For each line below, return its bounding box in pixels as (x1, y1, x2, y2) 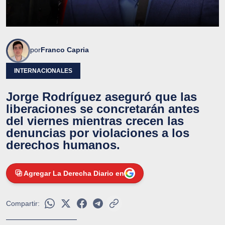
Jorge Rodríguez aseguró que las (6, 89, 197, 103)
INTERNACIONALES (14, 67, 72, 74)
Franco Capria (41, 45, 89, 54)
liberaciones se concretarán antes (6, 101, 199, 116)
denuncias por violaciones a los (6, 126, 189, 140)
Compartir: (6, 199, 40, 207)
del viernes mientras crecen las (6, 114, 184, 128)
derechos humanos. (6, 138, 120, 152)
